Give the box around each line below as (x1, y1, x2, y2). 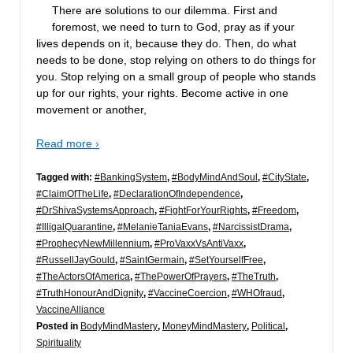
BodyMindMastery (80, 321, 158, 333)
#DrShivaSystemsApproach (36, 205, 154, 217)
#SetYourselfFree (189, 255, 263, 266)
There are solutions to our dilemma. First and (52, 3, 277, 17)
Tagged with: (36, 172, 95, 184)
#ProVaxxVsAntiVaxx (154, 238, 243, 250)
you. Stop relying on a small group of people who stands (36, 69, 316, 83)
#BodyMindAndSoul (172, 172, 258, 184)
